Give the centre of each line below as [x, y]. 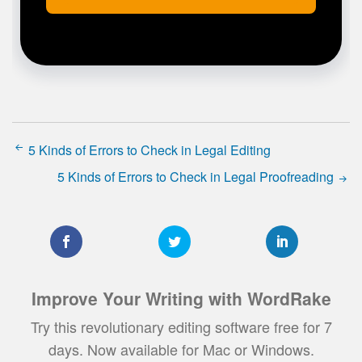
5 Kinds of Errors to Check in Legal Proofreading [197, 177]
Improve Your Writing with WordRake [181, 299]
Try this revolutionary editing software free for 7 [181, 326]
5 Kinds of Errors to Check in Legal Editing [148, 150]
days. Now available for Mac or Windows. [181, 349]
